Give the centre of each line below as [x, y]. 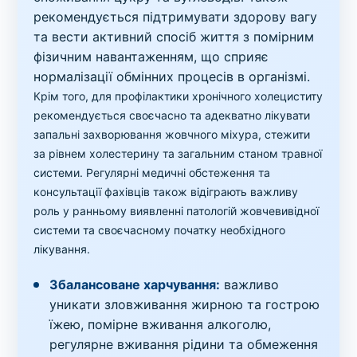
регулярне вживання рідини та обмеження [184, 345]
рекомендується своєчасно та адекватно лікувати [172, 116]
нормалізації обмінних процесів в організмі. [172, 77]
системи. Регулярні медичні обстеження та [152, 173]
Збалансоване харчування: [135, 285]
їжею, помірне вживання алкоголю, [161, 325]
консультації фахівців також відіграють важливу [166, 192]
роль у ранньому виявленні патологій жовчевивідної [177, 211]
